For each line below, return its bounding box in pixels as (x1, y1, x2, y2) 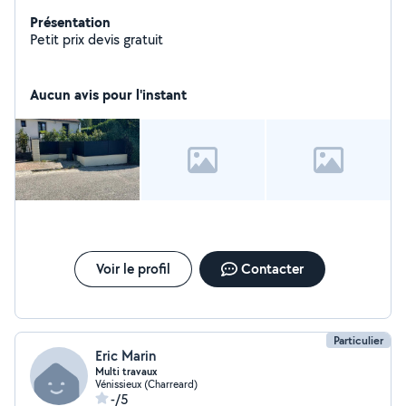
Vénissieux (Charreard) (95, 377, 198, 391)
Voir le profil (95, 259, 170, 278)
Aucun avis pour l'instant (30, 84, 187, 104)
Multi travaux (95, 364, 157, 379)
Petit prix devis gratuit (30, 30, 163, 49)
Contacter (240, 259, 304, 278)
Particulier (333, 333, 383, 348)
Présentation (30, 12, 111, 32)
